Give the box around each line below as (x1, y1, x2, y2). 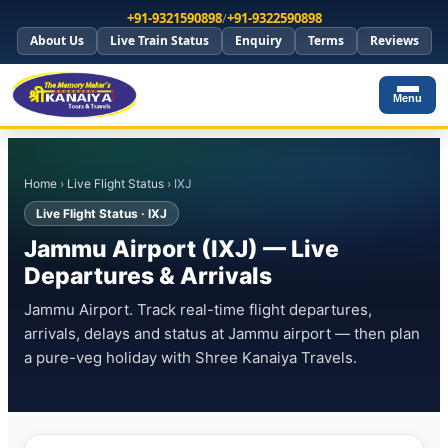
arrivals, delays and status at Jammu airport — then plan (24, 324, 420, 343)
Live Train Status (109, 32, 209, 49)
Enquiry (234, 32, 282, 49)
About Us (29, 32, 84, 49)
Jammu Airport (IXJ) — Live (24, 235, 339, 263)
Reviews (369, 32, 419, 49)
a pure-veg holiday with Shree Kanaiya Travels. (24, 348, 357, 367)
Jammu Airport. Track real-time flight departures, (24, 300, 372, 319)
